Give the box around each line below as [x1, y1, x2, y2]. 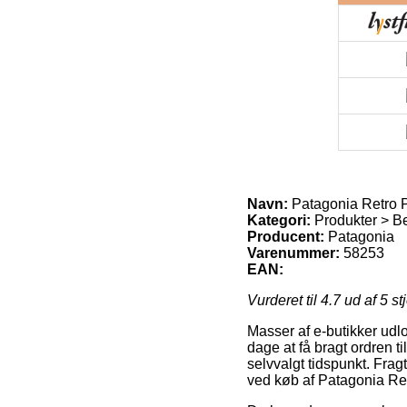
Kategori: [247, 212, 311, 228]
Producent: [247, 228, 324, 244]
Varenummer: [247, 244, 340, 261]
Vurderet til [247, 292, 321, 308]
